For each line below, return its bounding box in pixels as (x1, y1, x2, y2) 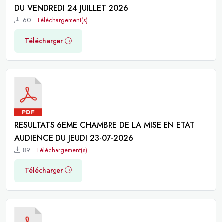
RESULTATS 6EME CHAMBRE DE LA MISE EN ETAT (14, 119, 195, 131)
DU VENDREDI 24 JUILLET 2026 (14, 2, 128, 14)
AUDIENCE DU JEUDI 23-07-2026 (14, 132, 133, 144)
